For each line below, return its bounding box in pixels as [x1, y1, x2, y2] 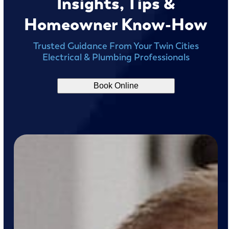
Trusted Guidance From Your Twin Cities [33, 39, 199, 52]
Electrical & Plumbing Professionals [42, 51, 190, 63]
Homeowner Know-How [24, 13, 208, 35]
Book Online [93, 81, 139, 90]
